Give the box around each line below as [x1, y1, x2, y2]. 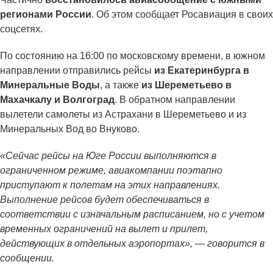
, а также [100, 80, 141, 91]
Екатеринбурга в [168, 65, 249, 76]
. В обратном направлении [115, 94, 235, 105]
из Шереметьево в [141, 80, 232, 91]
